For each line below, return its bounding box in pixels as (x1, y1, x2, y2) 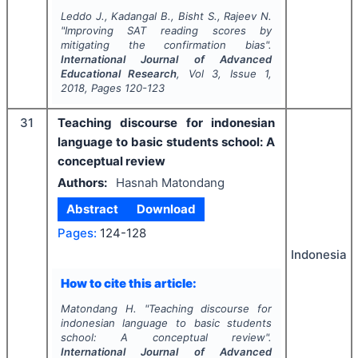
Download (136, 201, 196, 217)
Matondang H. (60, 302, 137, 315)
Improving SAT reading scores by (64, 24, 272, 37)
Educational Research (60, 67, 177, 80)
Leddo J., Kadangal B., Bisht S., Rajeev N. (60, 10, 272, 22)
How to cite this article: (60, 275, 197, 291)
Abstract (66, 201, 119, 217)
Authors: (58, 174, 107, 190)
